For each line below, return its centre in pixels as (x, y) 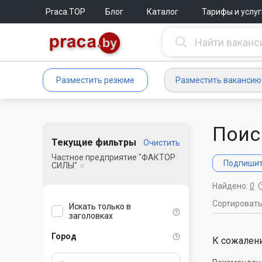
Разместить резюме (95, 80)
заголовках (91, 216)
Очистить (162, 143)
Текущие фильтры (94, 142)
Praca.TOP (65, 12)
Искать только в (100, 207)
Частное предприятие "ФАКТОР (113, 157)
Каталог (163, 12)
